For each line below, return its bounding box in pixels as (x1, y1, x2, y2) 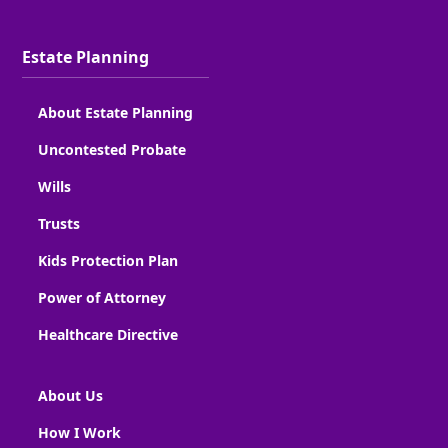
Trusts (38, 213, 81, 233)
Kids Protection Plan (38, 250, 179, 270)
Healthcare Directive (38, 324, 179, 344)
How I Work (38, 422, 122, 442)
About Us (38, 385, 104, 405)
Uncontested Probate (38, 139, 187, 159)
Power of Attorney (38, 287, 167, 307)
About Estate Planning (38, 102, 194, 122)
